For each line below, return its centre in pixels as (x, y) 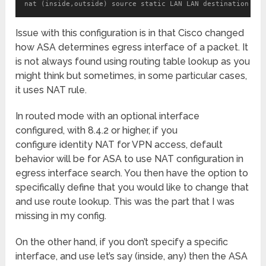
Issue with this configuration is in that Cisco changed (130, 33)
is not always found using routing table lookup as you (133, 62)
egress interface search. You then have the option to (132, 173)
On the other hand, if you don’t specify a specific (122, 242)
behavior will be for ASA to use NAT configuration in (130, 159)
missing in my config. (61, 216)
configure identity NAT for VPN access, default (119, 145)
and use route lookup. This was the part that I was (125, 202)
